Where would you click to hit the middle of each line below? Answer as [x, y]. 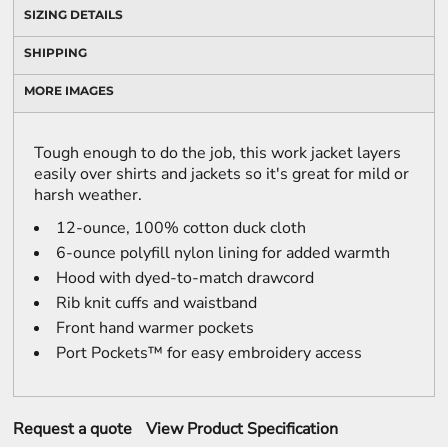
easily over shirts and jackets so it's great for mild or [221, 174]
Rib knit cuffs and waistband [156, 303]
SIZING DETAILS [73, 14]
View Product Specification [242, 429]
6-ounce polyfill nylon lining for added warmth [223, 253]
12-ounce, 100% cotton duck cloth [181, 228]
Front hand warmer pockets [155, 328]
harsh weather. [88, 195]
